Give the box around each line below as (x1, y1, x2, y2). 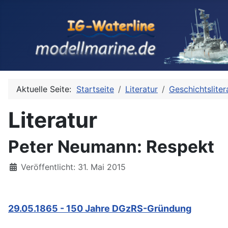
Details (8, 161, 35, 172)
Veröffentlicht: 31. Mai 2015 (21, 161, 126, 172)
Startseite (76, 83, 114, 94)
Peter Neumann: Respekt (8, 136, 214, 157)
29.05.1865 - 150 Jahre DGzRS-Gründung (8, 203, 191, 214)
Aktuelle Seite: (16, 83, 76, 94)
